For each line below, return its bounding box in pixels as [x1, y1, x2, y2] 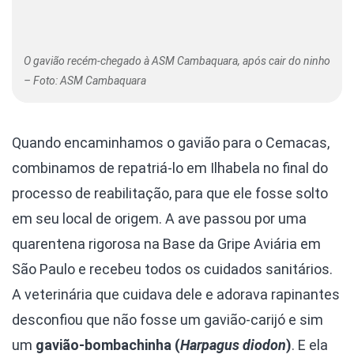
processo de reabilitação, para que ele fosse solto [12, 185, 328, 202]
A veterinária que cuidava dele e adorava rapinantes [12, 286, 340, 303]
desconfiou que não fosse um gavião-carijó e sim [12, 311, 323, 329]
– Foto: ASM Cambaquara [24, 74, 146, 88]
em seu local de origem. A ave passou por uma [12, 210, 307, 228]
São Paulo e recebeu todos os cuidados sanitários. [12, 261, 333, 278]
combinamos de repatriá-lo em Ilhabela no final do [12, 160, 328, 177]
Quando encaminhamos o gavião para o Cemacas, [12, 134, 330, 152]
